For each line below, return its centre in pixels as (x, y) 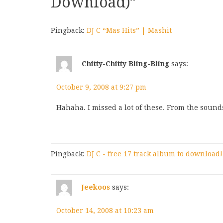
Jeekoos (96, 187)
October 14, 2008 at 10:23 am (105, 211)
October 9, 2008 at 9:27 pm (101, 87)
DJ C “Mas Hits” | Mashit (129, 30)
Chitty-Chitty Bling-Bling (125, 63)
